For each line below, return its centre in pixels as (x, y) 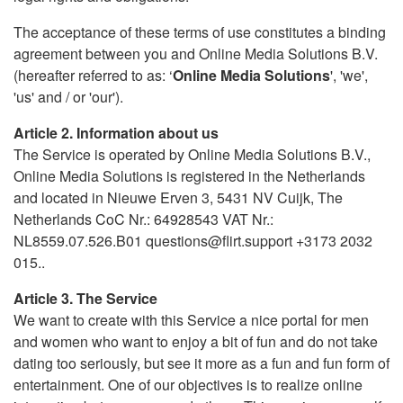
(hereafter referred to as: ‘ (93, 75)
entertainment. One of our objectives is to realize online (188, 385)
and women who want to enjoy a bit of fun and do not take (196, 341)
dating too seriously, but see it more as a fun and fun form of (201, 363)
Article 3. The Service (85, 298)
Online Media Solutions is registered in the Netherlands (189, 176)
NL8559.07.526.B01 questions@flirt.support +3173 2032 (193, 241)
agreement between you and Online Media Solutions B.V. (196, 54)
